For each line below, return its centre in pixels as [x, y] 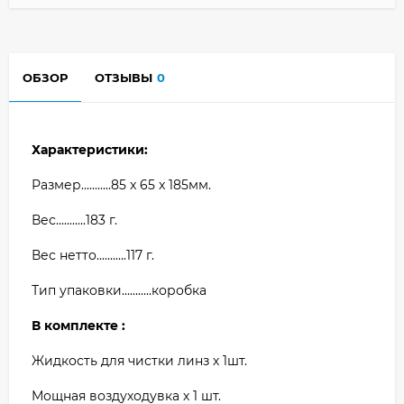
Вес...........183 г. [74, 220]
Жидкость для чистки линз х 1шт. [139, 360]
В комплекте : [78, 325]
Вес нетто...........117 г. [93, 255]
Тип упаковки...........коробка [119, 290]
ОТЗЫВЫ [124, 77]
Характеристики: [90, 149]
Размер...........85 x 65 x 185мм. [121, 184]
